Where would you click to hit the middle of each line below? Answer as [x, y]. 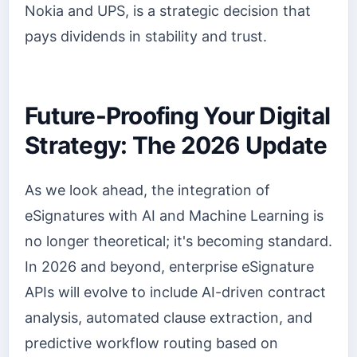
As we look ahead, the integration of [147, 190]
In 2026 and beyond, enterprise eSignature [169, 267]
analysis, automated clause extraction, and [169, 318]
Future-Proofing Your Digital [178, 115]
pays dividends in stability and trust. [146, 36]
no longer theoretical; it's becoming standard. [178, 241]
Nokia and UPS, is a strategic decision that [168, 10]
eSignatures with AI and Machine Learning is [174, 216]
